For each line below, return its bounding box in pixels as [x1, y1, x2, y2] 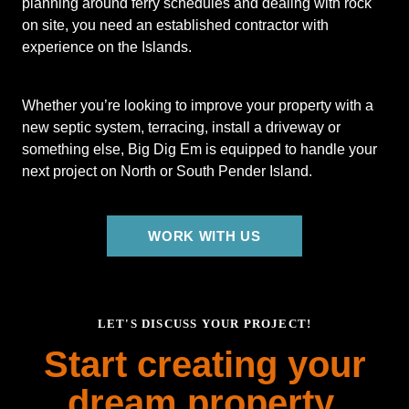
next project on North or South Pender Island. [22, 163, 312, 179]
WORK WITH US [148, 228, 261, 244]
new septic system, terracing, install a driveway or [22, 120, 341, 135]
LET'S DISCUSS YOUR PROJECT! [97, 318, 312, 330]
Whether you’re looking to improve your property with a [22, 98, 373, 113]
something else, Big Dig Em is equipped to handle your [22, 142, 377, 157]
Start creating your [43, 344, 366, 384]
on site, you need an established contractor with [22, 17, 329, 33]
